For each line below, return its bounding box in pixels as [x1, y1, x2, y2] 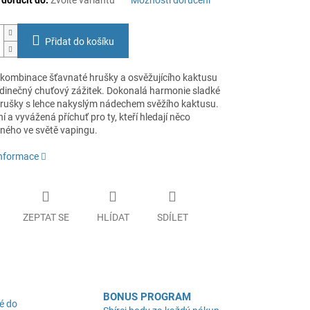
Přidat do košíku [44, 36, 114, 48]
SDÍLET [156, 211, 188, 223]
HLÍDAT [96, 211, 129, 223]
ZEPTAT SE [22, 211, 69, 223]
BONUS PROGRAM [103, 290, 191, 303]
